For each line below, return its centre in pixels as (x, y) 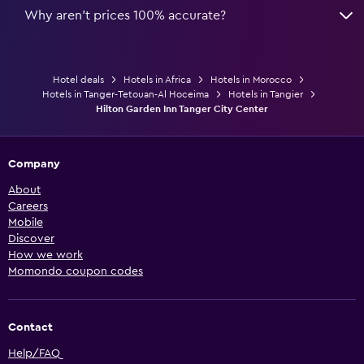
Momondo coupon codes (76, 271)
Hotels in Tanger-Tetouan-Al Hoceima (125, 94)
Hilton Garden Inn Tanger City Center (182, 108)
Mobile (26, 222)
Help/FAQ (34, 353)
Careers (28, 206)
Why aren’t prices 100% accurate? (125, 15)
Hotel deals (78, 79)
